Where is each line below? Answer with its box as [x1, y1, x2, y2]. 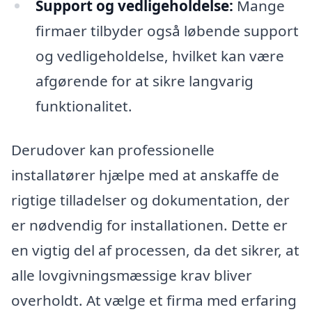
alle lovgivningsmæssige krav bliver [11, 265, 252, 286]
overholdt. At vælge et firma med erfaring [11, 290, 297, 311]
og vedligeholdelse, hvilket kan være [35, 45, 284, 65]
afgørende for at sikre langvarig [35, 70, 253, 91]
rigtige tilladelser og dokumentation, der [11, 190, 290, 210]
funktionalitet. [35, 95, 132, 116]
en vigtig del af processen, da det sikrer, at [11, 240, 299, 260]
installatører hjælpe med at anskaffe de [11, 165, 279, 185]
